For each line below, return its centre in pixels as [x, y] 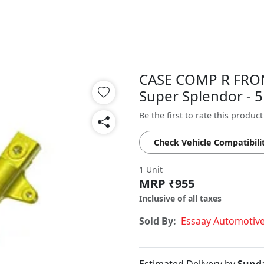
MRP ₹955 [167, 184]
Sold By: [158, 221]
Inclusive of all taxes [180, 198]
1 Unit [151, 169]
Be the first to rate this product [201, 115]
